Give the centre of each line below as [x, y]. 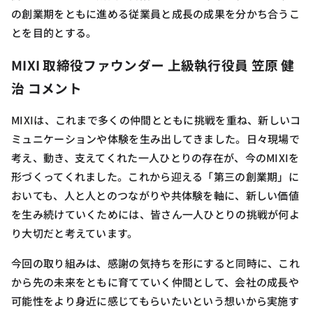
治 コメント [46, 87]
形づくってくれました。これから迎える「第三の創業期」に [155, 176]
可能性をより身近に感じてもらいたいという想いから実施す [155, 300]
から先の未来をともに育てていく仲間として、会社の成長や [155, 282]
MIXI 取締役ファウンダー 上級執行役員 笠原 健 [153, 64]
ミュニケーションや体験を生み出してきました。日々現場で [156, 138]
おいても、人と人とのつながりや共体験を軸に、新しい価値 [155, 195]
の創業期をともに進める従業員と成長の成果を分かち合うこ [156, 13]
